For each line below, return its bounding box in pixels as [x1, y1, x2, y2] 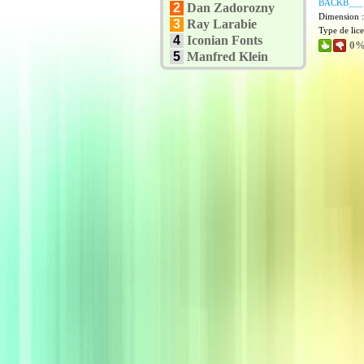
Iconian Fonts [187, 33, 262, 47]
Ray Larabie [187, 17, 257, 31]
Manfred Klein [187, 50, 268, 63]
